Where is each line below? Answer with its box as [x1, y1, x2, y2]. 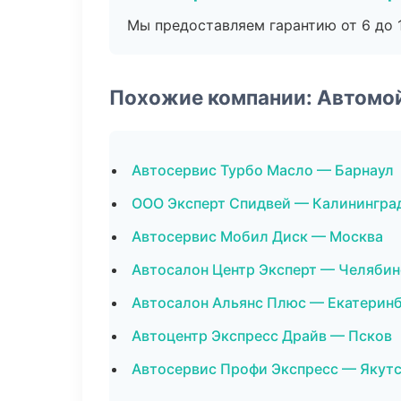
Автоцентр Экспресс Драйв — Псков [132, 327, 392, 345]
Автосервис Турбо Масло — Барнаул [132, 161, 394, 179]
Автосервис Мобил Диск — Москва [132, 227, 383, 245]
